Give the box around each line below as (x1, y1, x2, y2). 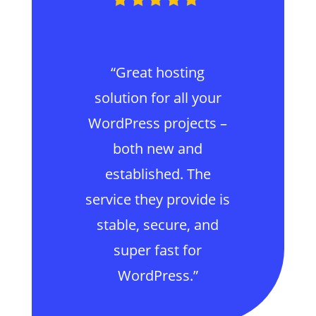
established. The (104, 164, 211, 183)
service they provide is (85, 190, 231, 209)
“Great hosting (111, 63, 205, 82)
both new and (113, 139, 203, 158)
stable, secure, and (97, 215, 219, 234)
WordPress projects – (88, 114, 228, 133)
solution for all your (94, 88, 221, 107)
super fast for (114, 241, 202, 260)
